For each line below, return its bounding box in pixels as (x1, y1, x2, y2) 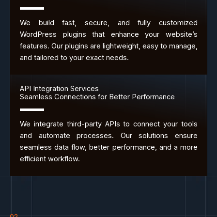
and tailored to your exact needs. (20, 53, 129, 62)
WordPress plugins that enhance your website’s (20, 30, 198, 39)
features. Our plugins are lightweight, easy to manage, (20, 41, 198, 50)
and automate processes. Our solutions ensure (20, 131, 198, 140)
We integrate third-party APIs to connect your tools (20, 120, 198, 129)
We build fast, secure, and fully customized (20, 18, 198, 27)
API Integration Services (20, 84, 99, 93)
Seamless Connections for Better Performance (20, 93, 175, 102)
